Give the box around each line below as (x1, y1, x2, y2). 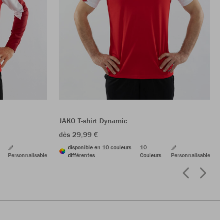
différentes (68, 151, 95, 159)
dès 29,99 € (59, 129, 98, 139)
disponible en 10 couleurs (68, 143, 131, 151)
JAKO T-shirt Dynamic (59, 115, 127, 125)
